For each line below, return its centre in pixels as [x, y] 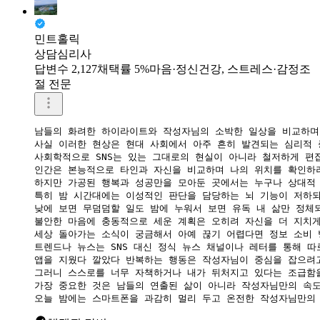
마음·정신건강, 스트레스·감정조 [230, 69]
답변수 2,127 [66, 69]
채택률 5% [123, 69]
